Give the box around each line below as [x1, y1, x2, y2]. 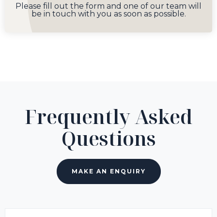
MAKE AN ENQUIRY [71, 167, 146, 175]
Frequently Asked [25, 103, 192, 130]
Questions [61, 124, 156, 152]
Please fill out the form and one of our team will [15, 1, 201, 11]
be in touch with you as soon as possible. [31, 9, 186, 18]
